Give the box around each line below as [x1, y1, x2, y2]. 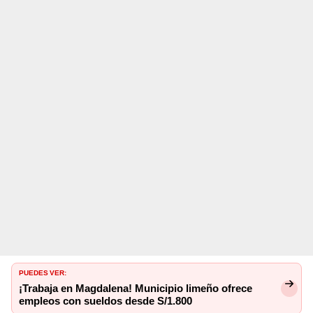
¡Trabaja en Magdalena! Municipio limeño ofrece [19, 282, 252, 296]
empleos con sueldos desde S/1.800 [19, 295, 192, 308]
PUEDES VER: [19, 266, 66, 278]
